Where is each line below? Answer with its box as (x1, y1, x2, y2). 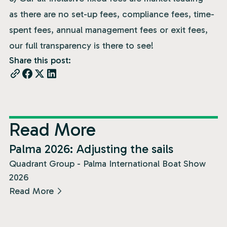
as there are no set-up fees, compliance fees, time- (9, 9, 214, 20)
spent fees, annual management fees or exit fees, (9, 24, 208, 35)
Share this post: (9, 55, 71, 66)
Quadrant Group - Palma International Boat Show (9, 158, 206, 169)
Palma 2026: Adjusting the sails (9, 141, 173, 156)
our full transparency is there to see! (9, 40, 154, 51)
